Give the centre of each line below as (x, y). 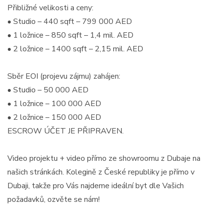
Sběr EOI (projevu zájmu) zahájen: (64, 76)
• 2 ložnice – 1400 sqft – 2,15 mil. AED (75, 49)
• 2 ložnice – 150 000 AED (54, 117)
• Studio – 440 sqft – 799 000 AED (70, 21)
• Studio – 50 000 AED (48, 90)
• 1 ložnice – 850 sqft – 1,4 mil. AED (70, 35)
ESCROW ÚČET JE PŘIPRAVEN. (66, 131)
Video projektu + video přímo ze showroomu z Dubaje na (104, 158)
